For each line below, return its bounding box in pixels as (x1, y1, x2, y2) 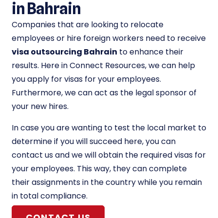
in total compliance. (12, 190, 88, 202)
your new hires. (12, 101, 69, 112)
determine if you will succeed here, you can (12, 136, 176, 147)
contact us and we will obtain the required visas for (12, 149, 206, 161)
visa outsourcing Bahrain (12, 46, 117, 58)
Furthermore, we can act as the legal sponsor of (12, 87, 197, 99)
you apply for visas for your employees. (12, 73, 161, 85)
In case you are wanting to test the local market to (12, 122, 206, 134)
